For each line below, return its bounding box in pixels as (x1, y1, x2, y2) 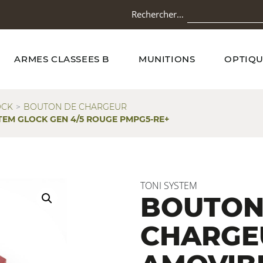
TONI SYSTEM (140, 179, 197, 192)
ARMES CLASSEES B (14, 53, 109, 65)
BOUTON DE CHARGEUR (23, 102, 127, 112)
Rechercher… (131, 8, 184, 20)
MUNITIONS (138, 53, 195, 65)
